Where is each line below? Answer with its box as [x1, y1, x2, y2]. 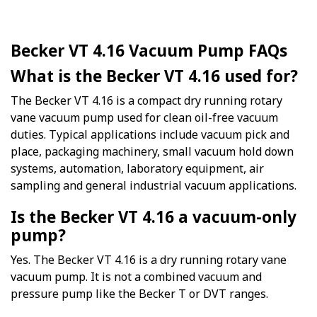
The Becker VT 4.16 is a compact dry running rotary [11, 92, 282, 108]
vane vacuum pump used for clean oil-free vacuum [11, 109, 278, 125]
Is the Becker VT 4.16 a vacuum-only [11, 205, 296, 228]
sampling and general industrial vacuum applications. [11, 177, 296, 193]
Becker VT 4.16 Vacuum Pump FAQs [11, 40, 287, 62]
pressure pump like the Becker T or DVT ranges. [11, 285, 268, 301]
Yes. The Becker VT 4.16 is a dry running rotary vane [11, 251, 287, 267]
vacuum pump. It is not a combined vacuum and [11, 268, 262, 284]
